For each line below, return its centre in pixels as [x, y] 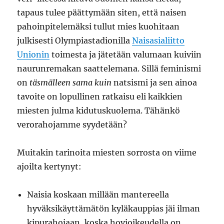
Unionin [33, 54]
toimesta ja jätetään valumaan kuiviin [126, 54]
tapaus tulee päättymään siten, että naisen [102, 12]
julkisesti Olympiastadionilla [75, 40]
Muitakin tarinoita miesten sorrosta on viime [107, 152]
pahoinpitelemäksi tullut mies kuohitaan [98, 26]
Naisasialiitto [158, 40]
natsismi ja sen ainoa [154, 82]
